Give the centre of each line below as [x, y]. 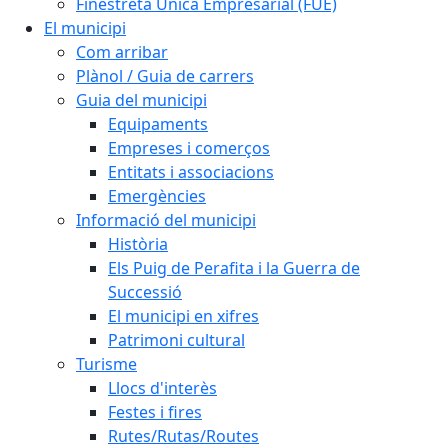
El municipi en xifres [183, 316]
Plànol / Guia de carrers [165, 76]
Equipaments [158, 124]
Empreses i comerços [189, 148]
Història [138, 244]
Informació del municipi [166, 220]
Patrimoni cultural [176, 340]
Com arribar [122, 52]
